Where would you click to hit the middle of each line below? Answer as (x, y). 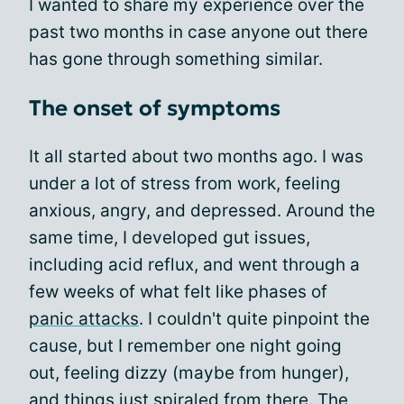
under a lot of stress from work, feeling (185, 184)
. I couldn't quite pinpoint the (254, 319)
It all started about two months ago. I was (196, 156)
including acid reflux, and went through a (194, 265)
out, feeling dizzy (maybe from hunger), (189, 373)
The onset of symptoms (155, 108)
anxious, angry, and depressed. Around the (202, 211)
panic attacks (84, 319)
